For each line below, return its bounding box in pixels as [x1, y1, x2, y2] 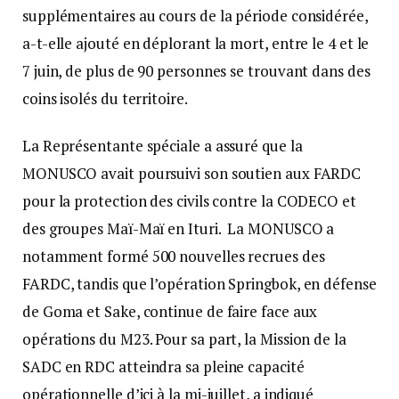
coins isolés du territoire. [22, 88, 191, 110]
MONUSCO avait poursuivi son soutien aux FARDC [22, 163, 362, 184]
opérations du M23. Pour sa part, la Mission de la [22, 329, 346, 350]
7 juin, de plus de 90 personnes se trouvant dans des [22, 61, 370, 82]
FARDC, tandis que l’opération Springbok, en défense [22, 273, 377, 295]
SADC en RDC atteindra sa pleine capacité [22, 356, 305, 378]
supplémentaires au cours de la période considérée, [22, 5, 368, 27]
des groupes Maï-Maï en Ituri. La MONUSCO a [22, 218, 335, 240]
